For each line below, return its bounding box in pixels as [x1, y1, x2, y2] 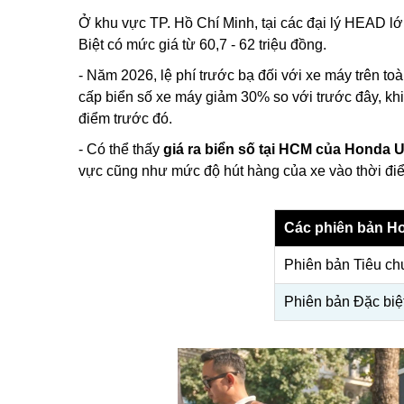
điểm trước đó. [78, 111, 172, 126]
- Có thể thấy [78, 142, 163, 157]
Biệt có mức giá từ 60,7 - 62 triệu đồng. [78, 37, 326, 52]
